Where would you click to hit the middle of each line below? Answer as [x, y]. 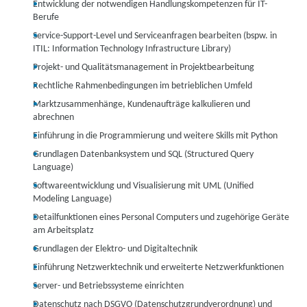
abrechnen [54, 118]
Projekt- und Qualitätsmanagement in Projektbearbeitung [144, 67]
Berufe [46, 17]
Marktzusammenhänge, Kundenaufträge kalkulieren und [142, 105]
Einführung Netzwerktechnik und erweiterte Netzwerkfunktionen [159, 268]
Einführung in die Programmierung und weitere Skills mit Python [156, 136]
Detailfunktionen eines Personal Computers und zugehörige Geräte [161, 218]
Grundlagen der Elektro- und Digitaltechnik [115, 249]
